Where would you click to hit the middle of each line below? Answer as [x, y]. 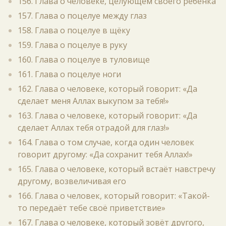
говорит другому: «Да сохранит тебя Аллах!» [105, 154]
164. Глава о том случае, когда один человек [106, 142]
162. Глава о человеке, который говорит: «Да [107, 89]
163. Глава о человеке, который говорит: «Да [107, 116]
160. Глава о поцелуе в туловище [84, 60]
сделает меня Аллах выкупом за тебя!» [93, 101]
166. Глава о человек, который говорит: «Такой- [114, 196]
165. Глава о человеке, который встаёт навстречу [117, 169]
